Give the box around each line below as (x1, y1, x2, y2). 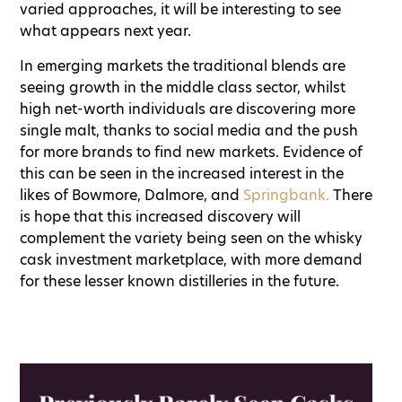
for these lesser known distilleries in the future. (20, 271, 339, 292)
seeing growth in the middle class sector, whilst (20, 77, 345, 98)
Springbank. (243, 185, 329, 205)
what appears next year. (20, 21, 191, 41)
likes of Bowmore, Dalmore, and (20, 185, 243, 205)
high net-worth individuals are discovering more (20, 99, 355, 119)
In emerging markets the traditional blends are (20, 56, 345, 76)
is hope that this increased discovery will (20, 206, 301, 227)
